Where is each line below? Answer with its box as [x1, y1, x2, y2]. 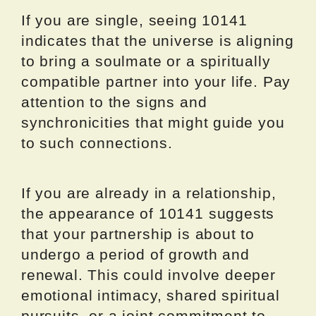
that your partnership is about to [21, 226, 255, 243]
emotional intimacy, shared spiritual [21, 287, 280, 304]
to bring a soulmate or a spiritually [21, 53, 271, 70]
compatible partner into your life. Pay [21, 73, 291, 90]
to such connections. [21, 135, 173, 152]
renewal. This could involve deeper [21, 267, 276, 284]
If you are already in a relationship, [21, 185, 276, 202]
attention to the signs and [21, 94, 207, 111]
